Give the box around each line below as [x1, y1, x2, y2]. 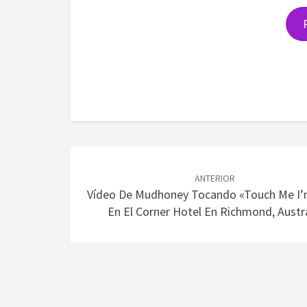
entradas [69, 189, 151, 214]
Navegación [69, 144, 179, 169]
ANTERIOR [195, 172, 236, 184]
